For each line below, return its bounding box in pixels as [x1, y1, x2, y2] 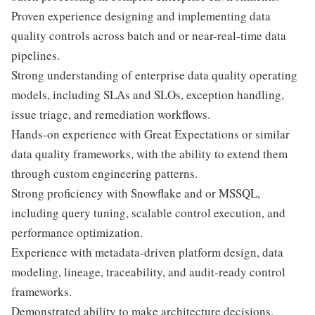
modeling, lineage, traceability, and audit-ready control [11, 264, 285, 281]
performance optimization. [11, 224, 143, 241]
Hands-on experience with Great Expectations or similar [11, 126, 290, 143]
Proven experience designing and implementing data [11, 8, 271, 25]
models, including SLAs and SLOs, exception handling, [11, 86, 284, 103]
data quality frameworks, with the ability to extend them [11, 146, 288, 162]
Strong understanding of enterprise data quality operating [11, 67, 297, 84]
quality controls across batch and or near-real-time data [11, 27, 286, 44]
